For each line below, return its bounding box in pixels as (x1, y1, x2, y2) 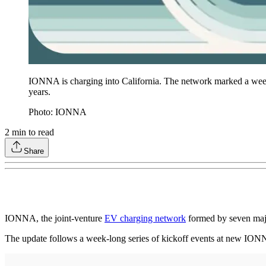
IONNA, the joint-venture (5, 213, 104, 223)
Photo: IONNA (28, 106, 87, 117)
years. (28, 86, 53, 97)
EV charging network (104, 213, 186, 223)
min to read (9, 126, 54, 137)
